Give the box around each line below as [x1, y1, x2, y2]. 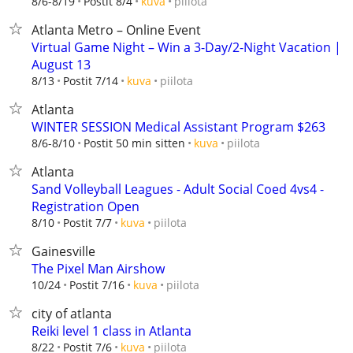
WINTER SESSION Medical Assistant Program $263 [32, 118, 325, 136]
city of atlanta [32, 305, 112, 322]
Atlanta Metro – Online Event [32, 21, 201, 39]
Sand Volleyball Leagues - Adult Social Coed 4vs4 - [32, 180, 324, 198]
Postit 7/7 [63, 215, 112, 230]
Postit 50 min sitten [84, 136, 185, 150]
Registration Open [32, 198, 139, 215]
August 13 [32, 56, 91, 73]
